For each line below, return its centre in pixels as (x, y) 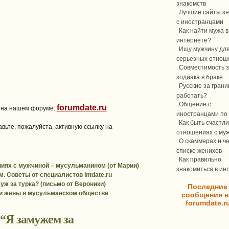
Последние (208, 187)
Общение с (195, 104)
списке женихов (199, 150)
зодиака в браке (200, 77)
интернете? (194, 40)
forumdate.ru (82, 108)
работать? (192, 95)
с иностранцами (200, 21)
